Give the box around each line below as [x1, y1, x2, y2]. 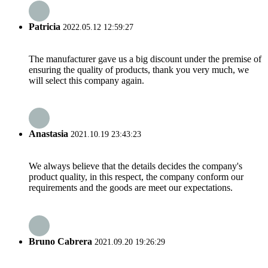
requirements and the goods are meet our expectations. [29, 182, 233, 193]
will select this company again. [29, 75, 144, 86]
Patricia [29, 21, 60, 32]
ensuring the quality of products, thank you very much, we [29, 64, 249, 75]
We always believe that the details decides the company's [29, 161, 242, 172]
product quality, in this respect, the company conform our [29, 172, 243, 182]
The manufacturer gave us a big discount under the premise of [29, 53, 261, 64]
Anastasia [29, 129, 68, 139]
